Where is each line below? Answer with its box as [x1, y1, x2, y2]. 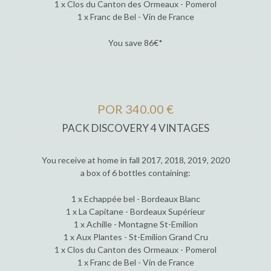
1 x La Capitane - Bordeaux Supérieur [66, 206, 205, 217]
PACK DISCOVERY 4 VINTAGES [62, 121, 209, 134]
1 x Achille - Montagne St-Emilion [73, 219, 198, 230]
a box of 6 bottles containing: [80, 168, 191, 178]
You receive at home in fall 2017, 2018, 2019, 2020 [41, 155, 230, 166]
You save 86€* [108, 37, 163, 48]
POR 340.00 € [97, 101, 174, 116]
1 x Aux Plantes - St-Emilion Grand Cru [63, 232, 208, 243]
